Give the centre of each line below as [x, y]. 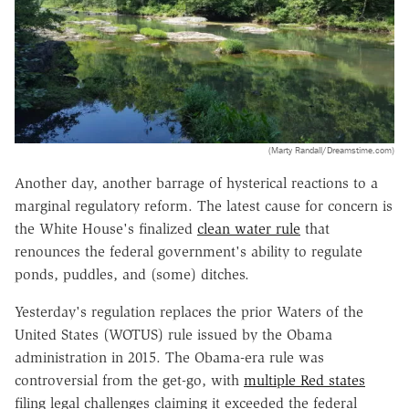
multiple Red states [304, 380]
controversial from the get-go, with [129, 380]
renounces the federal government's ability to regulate [189, 251]
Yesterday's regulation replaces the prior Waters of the [189, 311]
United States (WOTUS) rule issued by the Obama [173, 334]
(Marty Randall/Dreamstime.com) [331, 150]
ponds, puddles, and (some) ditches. [132, 274]
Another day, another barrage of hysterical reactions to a [196, 183]
